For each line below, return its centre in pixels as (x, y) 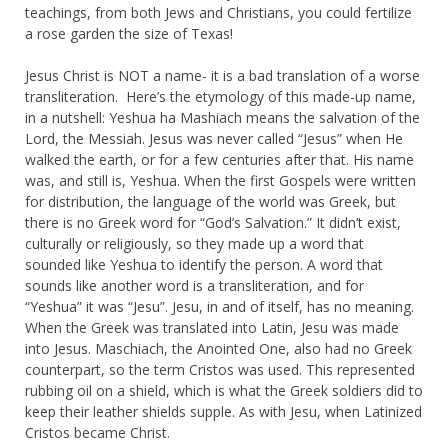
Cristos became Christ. (97, 432)
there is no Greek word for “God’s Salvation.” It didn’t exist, (213, 222)
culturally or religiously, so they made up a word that (194, 243)
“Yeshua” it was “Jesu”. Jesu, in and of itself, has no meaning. (219, 306)
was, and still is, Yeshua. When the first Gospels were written (220, 180)
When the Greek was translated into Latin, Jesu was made (212, 327)
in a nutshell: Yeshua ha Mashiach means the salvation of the (222, 117)
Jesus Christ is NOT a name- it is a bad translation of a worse (222, 75)
